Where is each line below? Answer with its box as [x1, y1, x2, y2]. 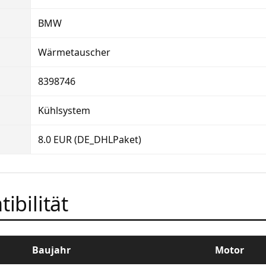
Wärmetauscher [38, 45, 110, 59]
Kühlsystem [38, 103, 90, 117]
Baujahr [32, 243, 71, 256]
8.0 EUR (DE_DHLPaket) [38, 132, 141, 146]
